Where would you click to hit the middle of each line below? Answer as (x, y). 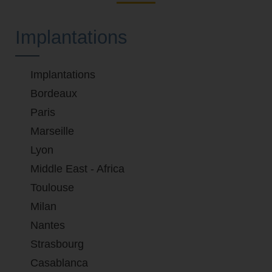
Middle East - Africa (77, 169)
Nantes (48, 226)
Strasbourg (57, 244)
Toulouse (52, 188)
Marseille (52, 131)
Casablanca (59, 263)
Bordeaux (54, 94)
